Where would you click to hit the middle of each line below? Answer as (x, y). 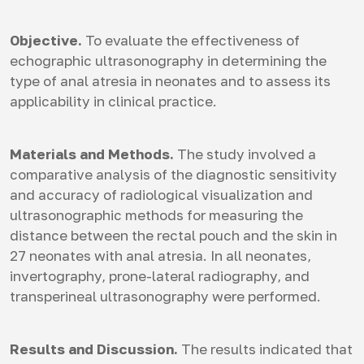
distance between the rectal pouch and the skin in (173, 235)
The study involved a (245, 154)
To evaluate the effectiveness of (191, 40)
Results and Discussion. (94, 349)
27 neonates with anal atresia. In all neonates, (160, 256)
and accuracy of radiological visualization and (161, 195)
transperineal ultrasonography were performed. (165, 296)
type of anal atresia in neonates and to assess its (170, 81)
